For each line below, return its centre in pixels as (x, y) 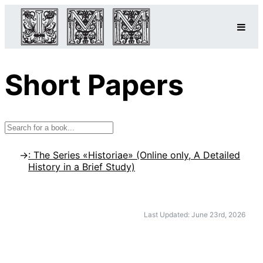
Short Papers (94, 85)
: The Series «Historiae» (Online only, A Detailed (134, 155)
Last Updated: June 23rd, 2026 (194, 215)
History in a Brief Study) (82, 167)
